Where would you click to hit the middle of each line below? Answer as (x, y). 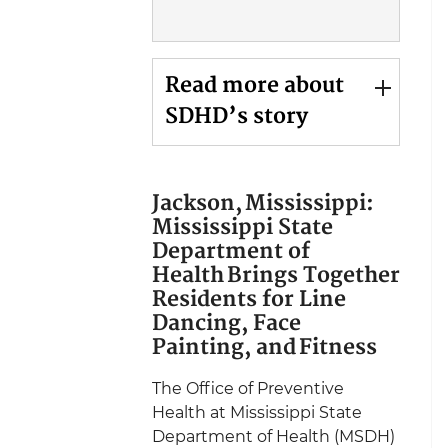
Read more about (254, 87)
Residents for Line (249, 301)
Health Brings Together (276, 277)
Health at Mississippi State (257, 413)
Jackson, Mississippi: (267, 205)
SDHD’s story (236, 118)
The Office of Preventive (248, 389)
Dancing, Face (226, 325)
